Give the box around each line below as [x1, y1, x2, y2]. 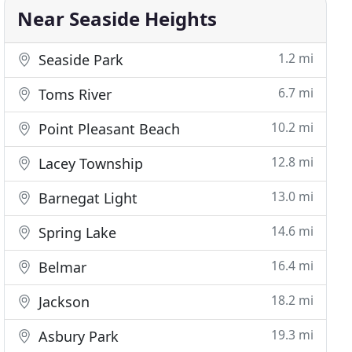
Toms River [35, 85, 112, 104]
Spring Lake [35, 223, 117, 242]
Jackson [35, 292, 90, 311]
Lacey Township [35, 154, 144, 173]
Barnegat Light [35, 189, 138, 207]
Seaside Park [35, 50, 124, 69]
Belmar [35, 258, 87, 277]
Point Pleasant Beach [35, 119, 181, 138]
